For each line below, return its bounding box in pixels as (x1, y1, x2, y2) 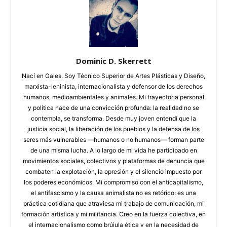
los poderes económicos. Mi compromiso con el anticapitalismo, (24, 178, 203, 186)
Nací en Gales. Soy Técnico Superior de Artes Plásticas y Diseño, (22, 72, 205, 80)
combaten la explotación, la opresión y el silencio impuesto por (25, 168, 202, 176)
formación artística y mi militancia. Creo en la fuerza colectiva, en (21, 210, 206, 218)
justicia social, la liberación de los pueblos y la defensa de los (27, 125, 200, 133)
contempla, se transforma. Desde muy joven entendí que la (31, 115, 196, 123)
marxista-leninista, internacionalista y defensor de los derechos (24, 83, 203, 91)
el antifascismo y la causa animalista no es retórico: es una (31, 189, 196, 197)
